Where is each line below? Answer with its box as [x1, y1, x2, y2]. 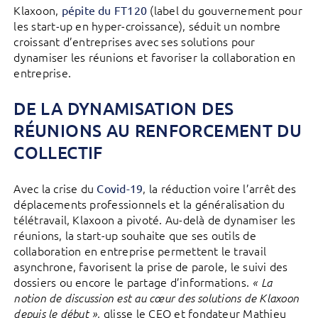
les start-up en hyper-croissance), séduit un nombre [13, 18, 281, 34]
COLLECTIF [13, 141, 103, 164]
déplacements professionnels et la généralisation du [13, 196, 285, 212]
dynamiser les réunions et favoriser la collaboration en [13, 49, 296, 65]
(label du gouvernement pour [147, 2, 302, 18]
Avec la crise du [13, 180, 97, 197]
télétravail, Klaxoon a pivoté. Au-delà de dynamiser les [13, 212, 296, 228]
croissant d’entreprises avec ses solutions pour [13, 33, 256, 50]
